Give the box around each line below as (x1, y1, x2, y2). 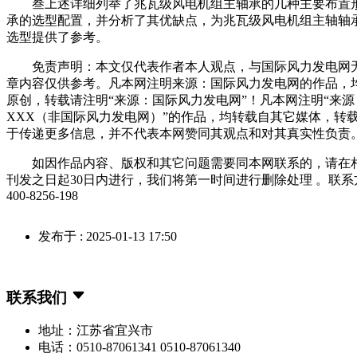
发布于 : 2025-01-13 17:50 (38, 229, 177, 243)
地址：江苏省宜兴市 (38, 324, 153, 338)
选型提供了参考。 (6, 29, 108, 44)
